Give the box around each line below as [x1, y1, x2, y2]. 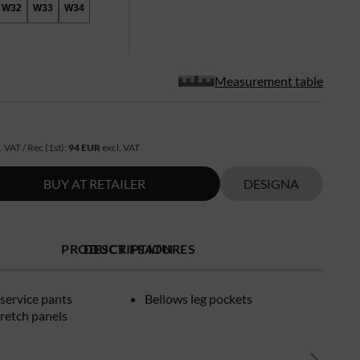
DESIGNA [243, 175, 300, 191]
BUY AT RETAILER [43, 175, 145, 191]
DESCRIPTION [83, 240, 174, 256]
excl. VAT [100, 141, 141, 153]
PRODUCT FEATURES [61, 240, 196, 256]
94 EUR [68, 141, 101, 153]
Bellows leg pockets [144, 290, 252, 306]
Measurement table [215, 72, 323, 88]
